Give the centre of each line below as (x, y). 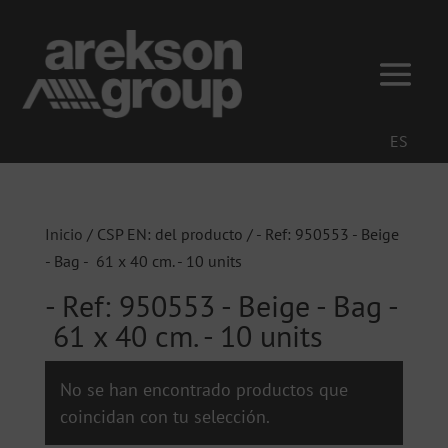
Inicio (63, 234)
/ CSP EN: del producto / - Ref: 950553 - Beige (240, 234)
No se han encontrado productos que (203, 390)
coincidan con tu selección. (164, 417)
